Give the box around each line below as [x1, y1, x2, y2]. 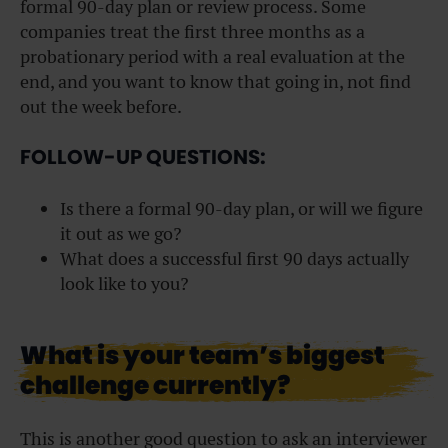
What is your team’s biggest [20, 338, 385, 374]
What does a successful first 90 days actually [60, 247, 409, 271]
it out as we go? [60, 222, 182, 246]
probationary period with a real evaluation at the [20, 44, 405, 68]
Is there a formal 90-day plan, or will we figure [60, 197, 423, 221]
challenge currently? [20, 368, 290, 404]
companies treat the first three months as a [20, 19, 365, 43]
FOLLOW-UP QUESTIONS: [20, 143, 266, 172]
